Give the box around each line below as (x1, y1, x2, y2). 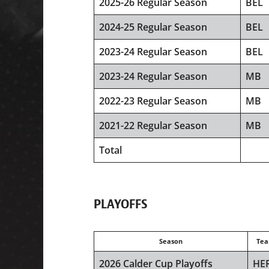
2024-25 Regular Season (99, 20, 207, 34)
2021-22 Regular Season (99, 119, 207, 133)
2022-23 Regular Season (99, 94, 207, 108)
